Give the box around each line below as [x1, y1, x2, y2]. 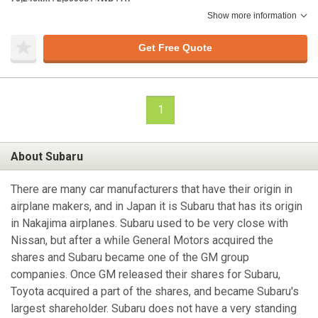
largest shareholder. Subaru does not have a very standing [11, 302, 297, 316]
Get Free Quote [138, 41, 212, 53]
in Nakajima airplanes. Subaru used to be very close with [11, 216, 288, 231]
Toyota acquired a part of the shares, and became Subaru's [11, 285, 299, 299]
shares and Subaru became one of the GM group [11, 251, 249, 265]
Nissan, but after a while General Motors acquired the [11, 234, 273, 248]
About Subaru [11, 149, 83, 163]
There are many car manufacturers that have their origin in [11, 182, 292, 197]
